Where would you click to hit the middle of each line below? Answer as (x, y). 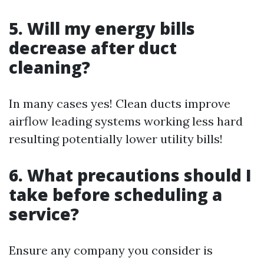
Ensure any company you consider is (111, 250)
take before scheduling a (115, 194)
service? (44, 214)
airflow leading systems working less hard (126, 121)
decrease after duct (93, 48)
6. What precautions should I (130, 175)
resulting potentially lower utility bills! (116, 139)
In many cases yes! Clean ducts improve (120, 103)
